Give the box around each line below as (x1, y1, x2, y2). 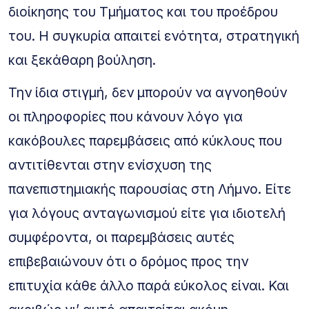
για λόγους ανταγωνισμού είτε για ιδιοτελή (8, 204, 286, 221)
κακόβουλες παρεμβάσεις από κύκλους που (8, 132, 282, 149)
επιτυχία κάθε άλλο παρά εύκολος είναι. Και (8, 277, 289, 294)
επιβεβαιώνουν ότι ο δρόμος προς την (8, 252, 248, 270)
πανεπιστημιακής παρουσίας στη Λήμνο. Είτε (8, 180, 291, 197)
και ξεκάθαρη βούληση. (8, 51, 156, 68)
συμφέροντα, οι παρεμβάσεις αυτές (8, 228, 235, 246)
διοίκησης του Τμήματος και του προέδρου (8, 3, 278, 20)
